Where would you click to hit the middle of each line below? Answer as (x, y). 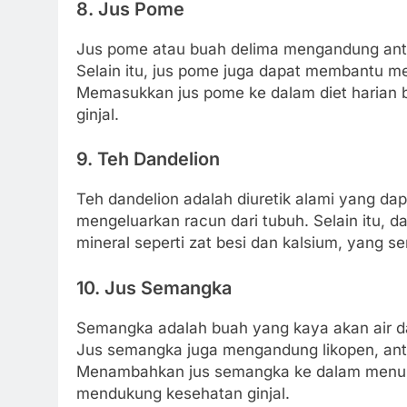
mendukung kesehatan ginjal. (183, 393)
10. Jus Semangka (154, 288)
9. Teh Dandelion (148, 159)
